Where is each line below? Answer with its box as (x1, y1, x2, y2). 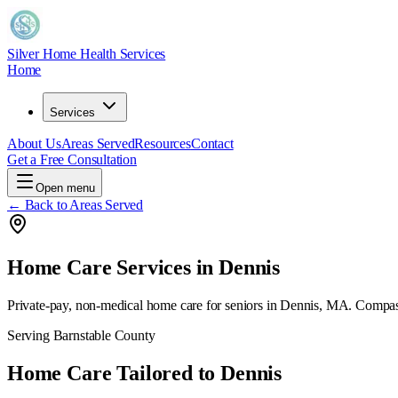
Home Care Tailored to (7, 361, 221, 385)
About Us (7, 136, 61, 151)
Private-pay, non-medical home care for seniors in (7, 297, 281, 313)
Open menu (36, 181, 95, 195)
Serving (7, 327, 53, 343)
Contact (190, 136, 234, 151)
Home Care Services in (7, 255, 219, 279)
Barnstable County (52, 327, 155, 343)
